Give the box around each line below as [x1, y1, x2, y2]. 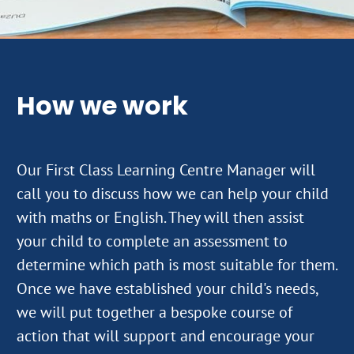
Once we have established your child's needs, [17, 277, 318, 299]
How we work [17, 87, 188, 123]
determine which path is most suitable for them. [17, 254, 337, 275]
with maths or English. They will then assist [17, 206, 304, 228]
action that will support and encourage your [17, 325, 314, 346]
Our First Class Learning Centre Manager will [17, 159, 315, 180]
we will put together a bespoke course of [17, 301, 292, 322]
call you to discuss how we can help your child [17, 183, 329, 204]
